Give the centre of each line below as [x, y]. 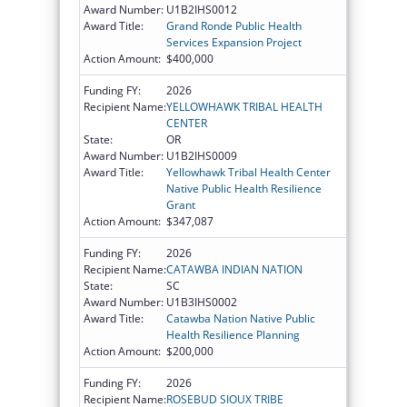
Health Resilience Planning [233, 334]
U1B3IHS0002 [202, 302]
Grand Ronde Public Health [234, 25]
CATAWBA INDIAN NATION [234, 269]
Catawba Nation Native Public [241, 318]
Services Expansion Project [234, 42]
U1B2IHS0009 [202, 155]
